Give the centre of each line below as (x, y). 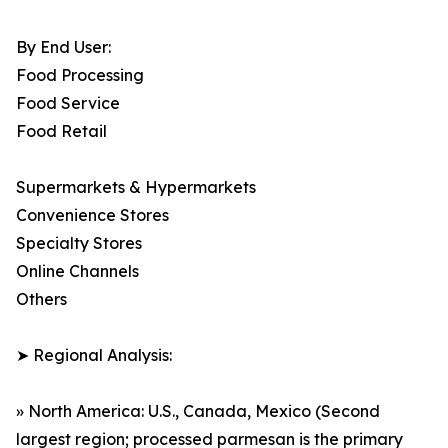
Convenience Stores (92, 215)
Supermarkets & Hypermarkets (136, 187)
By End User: (63, 47)
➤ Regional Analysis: (94, 355)
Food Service (68, 103)
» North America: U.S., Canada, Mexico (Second (198, 411)
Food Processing (80, 75)
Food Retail (61, 131)
